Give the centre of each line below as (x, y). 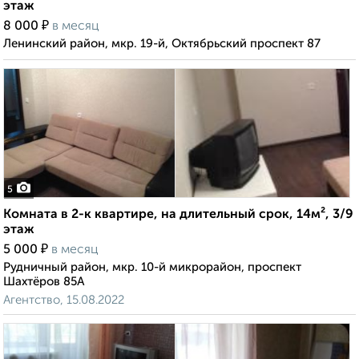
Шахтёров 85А (44, 282)
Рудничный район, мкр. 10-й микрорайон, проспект (152, 268)
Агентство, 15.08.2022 (64, 301)
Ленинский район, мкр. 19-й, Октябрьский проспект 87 (162, 44)
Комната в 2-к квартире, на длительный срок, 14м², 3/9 (178, 215)
